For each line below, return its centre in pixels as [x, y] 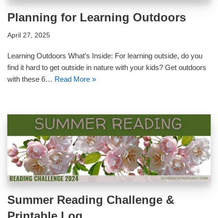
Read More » [75, 79]
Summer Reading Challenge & [91, 200]
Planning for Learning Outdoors [97, 17]
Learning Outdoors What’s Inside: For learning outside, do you [105, 55]
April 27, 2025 [29, 35]
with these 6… [31, 79]
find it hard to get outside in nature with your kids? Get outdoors [107, 67]
